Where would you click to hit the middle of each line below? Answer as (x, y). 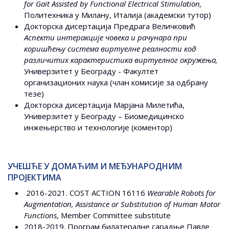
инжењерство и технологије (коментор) (98, 128)
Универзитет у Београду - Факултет (91, 71)
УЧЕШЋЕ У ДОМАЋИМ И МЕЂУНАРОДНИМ (95, 166)
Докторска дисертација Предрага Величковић (110, 26)
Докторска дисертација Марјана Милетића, (104, 105)
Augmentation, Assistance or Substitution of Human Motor (122, 204)
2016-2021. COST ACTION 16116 (86, 193)
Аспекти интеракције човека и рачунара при (106, 38)
